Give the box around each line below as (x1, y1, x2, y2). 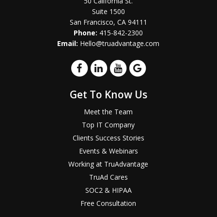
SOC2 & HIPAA (85, 185, 132, 195)
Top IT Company (82, 120, 135, 129)
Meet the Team (84, 107, 133, 116)
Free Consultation (80, 198, 137, 208)
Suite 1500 (92, 6, 125, 16)
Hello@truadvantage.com (78, 38, 160, 48)
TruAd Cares (89, 172, 128, 182)
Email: (57, 38, 78, 48)
